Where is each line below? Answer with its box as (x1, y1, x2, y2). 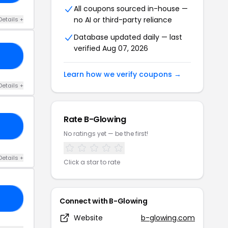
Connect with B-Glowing (60, 195, 148, 206)
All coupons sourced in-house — (74, 3, 188, 14)
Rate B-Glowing (64, 113, 126, 125)
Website (74, 212, 103, 223)
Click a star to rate (64, 157, 120, 166)
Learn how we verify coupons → (64, 69, 181, 79)
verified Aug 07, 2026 (74, 43, 148, 53)
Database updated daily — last (74, 32, 182, 42)
